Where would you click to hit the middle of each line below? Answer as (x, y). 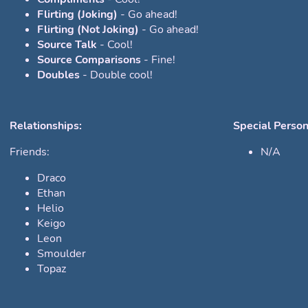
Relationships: (46, 126)
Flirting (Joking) (77, 15)
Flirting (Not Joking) (88, 30)
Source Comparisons (89, 60)
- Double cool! (116, 75)
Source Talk (67, 45)
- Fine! (158, 60)
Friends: (30, 152)
